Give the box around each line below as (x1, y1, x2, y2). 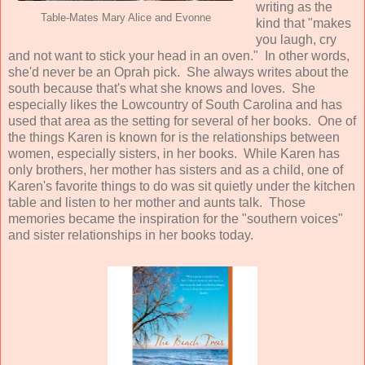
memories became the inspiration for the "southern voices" (8, 211, 343, 226)
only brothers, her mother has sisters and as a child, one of (8, 162, 343, 177)
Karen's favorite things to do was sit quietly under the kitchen (8, 178, 355, 193)
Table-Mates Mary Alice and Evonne (40, 11, 211, 24)
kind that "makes (255, 15, 351, 30)
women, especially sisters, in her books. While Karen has (8, 146, 340, 161)
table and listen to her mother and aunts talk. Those (8, 195, 306, 209)
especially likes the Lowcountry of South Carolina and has (8, 97, 342, 112)
